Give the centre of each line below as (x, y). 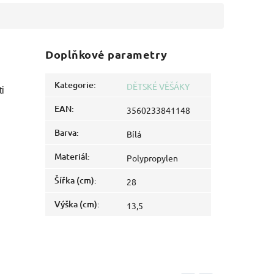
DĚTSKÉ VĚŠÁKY (158, 87)
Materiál (71, 157)
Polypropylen (153, 158)
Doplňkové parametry (106, 54)
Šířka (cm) (75, 180)
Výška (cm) (76, 204)
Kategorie (74, 85)
